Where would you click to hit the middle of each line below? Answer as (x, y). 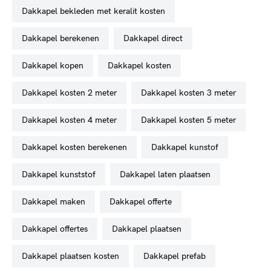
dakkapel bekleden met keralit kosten (96, 11)
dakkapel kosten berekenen (77, 147)
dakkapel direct (156, 38)
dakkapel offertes (58, 229)
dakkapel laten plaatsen (168, 174)
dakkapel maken (57, 201)
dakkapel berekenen (64, 38)
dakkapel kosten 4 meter (72, 120)
